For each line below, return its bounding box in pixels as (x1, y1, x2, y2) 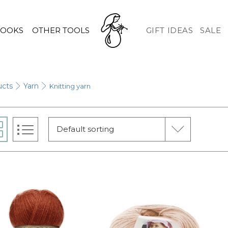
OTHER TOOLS (32, 25, 90, 35)
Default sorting (56, 124, 114, 134)
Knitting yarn (49, 82, 91, 90)
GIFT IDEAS (146, 25, 193, 35)
